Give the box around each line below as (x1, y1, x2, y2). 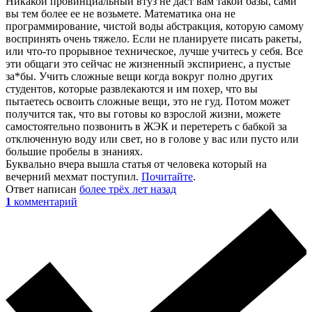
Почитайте (141, 170, 193, 182)
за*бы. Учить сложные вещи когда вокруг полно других (6, 70, 273, 82)
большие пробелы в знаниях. (6, 145, 143, 157)
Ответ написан (6, 182, 79, 195)
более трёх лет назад (79, 182, 176, 195)
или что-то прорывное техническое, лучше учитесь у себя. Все (6, 45, 303, 57)
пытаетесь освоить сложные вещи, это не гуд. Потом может (6, 95, 290, 107)
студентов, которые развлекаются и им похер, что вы (6, 82, 258, 95)
